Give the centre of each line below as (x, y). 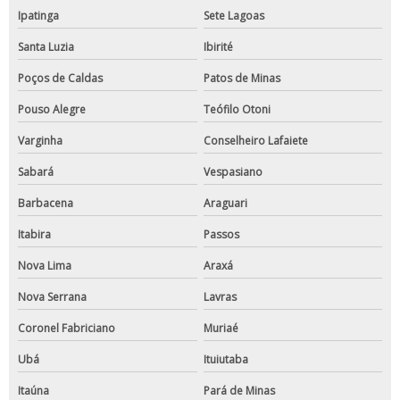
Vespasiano (233, 172)
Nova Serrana (52, 297)
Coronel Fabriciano (67, 329)
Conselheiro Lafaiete (255, 141)
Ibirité (218, 47)
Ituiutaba (225, 360)
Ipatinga (38, 16)
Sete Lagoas (233, 16)
